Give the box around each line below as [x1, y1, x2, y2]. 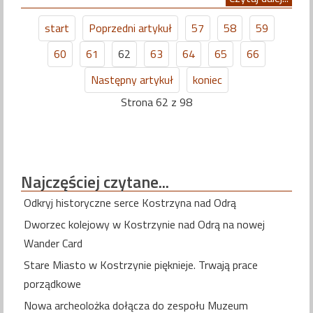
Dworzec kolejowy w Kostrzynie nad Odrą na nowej [24, 215, 265, 233]
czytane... [100, 168, 169, 194]
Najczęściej [21, 168, 100, 194]
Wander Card [24, 234, 82, 252]
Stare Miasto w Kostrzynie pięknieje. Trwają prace [24, 256, 258, 273]
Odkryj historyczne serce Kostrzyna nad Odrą [24, 194, 236, 211]
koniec [193, 71, 222, 89]
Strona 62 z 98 [121, 94, 192, 111]
